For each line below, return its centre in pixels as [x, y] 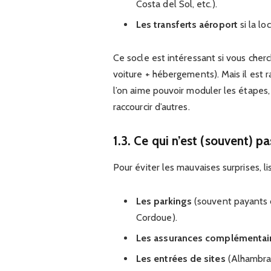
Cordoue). [156, 217]
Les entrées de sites [181, 258]
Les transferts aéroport [187, 25]
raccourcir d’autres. [151, 107]
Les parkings [164, 201]
